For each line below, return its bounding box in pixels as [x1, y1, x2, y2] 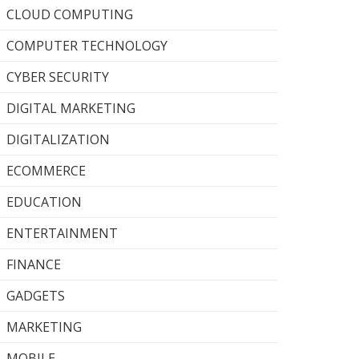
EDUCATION [6, 193, 82, 211]
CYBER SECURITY [6, 68, 109, 86]
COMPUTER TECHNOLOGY [6, 37, 167, 54]
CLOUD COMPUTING [6, 6, 133, 23]
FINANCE [6, 256, 61, 273]
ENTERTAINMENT [6, 224, 118, 242]
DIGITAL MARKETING [6, 99, 135, 117]
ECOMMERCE [6, 162, 86, 179]
